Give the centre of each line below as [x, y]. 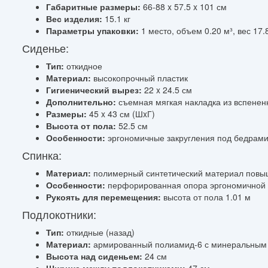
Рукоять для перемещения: [103, 197]
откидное [83, 66]
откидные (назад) [99, 232]
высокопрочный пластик [139, 77]
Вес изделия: [74, 18]
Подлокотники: [59, 214]
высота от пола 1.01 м [206, 197]
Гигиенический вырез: [94, 89]
